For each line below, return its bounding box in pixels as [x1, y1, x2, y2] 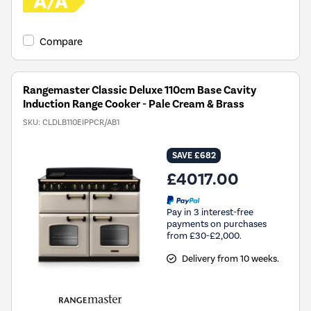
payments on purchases [167, 218, 267, 229]
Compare [40, 35, 83, 49]
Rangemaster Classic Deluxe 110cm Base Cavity [23, 83, 256, 98]
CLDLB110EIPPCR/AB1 [42, 117, 119, 128]
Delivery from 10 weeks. [181, 253, 279, 264]
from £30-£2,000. [167, 230, 242, 241]
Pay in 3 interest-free [167, 206, 253, 217]
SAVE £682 [171, 150, 216, 162]
